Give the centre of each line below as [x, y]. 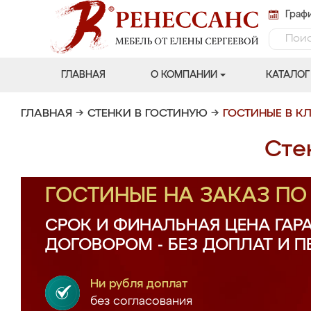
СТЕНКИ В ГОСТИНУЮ [148, 114]
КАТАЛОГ [287, 75]
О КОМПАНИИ [184, 75]
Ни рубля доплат [139, 284]
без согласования [141, 302]
